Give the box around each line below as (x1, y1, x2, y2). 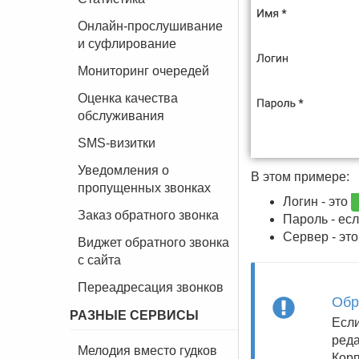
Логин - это (283, 194, 351, 208)
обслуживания (78, 109, 164, 123)
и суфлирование (78, 37, 176, 50)
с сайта (78, 253, 121, 267)
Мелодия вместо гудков (78, 344, 217, 357)
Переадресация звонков (78, 280, 224, 294)
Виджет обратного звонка (78, 236, 229, 249)
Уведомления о (78, 163, 169, 177)
